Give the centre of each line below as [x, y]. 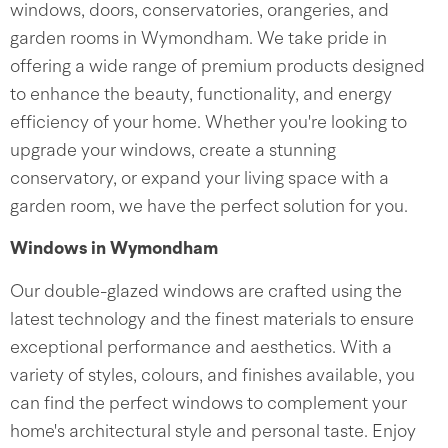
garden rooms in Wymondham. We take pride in [198, 39]
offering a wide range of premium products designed [217, 67]
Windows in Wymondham [114, 249]
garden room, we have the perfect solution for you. [209, 207]
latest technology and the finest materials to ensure [212, 320]
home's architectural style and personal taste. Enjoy [213, 432]
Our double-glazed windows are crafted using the [206, 292]
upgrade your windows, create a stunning [173, 151]
